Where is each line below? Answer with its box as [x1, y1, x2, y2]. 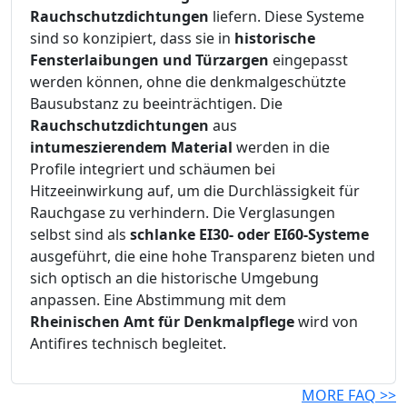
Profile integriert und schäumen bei [30, 159, 275, 180]
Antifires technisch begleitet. [30, 333, 226, 354]
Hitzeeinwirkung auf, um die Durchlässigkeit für [30, 181, 360, 202]
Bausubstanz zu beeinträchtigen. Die [30, 94, 283, 114]
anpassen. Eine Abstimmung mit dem [30, 290, 286, 311]
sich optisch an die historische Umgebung [30, 268, 319, 289]
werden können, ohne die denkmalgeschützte [30, 72, 346, 93]
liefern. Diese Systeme [209, 6, 364, 27]
